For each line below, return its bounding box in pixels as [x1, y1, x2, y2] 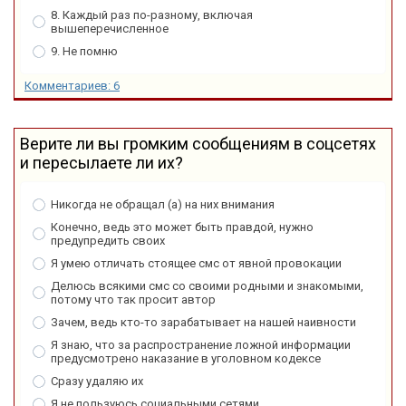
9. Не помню [51, 44, 118, 59]
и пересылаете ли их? [20, 153, 183, 173]
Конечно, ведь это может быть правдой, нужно [51, 220, 314, 235]
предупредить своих [51, 234, 165, 248]
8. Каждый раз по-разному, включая [51, 8, 253, 23]
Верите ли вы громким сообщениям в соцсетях [20, 134, 376, 154]
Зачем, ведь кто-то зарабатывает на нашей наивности [51, 315, 356, 330]
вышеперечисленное [51, 22, 169, 36]
